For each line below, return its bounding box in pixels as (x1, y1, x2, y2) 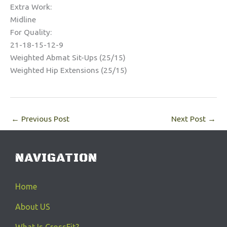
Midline (10, 15, 36, 24)
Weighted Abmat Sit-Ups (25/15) (10, 53, 126, 62)
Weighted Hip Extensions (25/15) (10, 65, 127, 74)
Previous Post (19, 115, 69, 124)
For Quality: (10, 27, 52, 36)
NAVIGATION (15, 150, 97, 166)
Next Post (171, 115, 208, 124)
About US (15, 202, 50, 211)
